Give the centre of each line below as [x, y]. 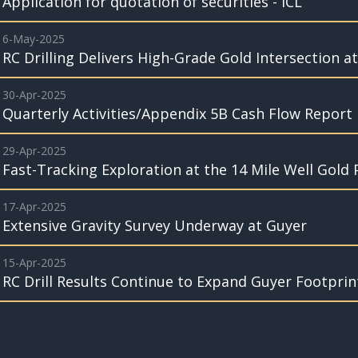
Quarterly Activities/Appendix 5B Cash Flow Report [177, 113]
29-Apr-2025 [34, 151]
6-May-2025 [34, 39]
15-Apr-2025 [34, 263]
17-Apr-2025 [34, 207]
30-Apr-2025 [34, 95]
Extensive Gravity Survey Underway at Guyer [155, 225]
